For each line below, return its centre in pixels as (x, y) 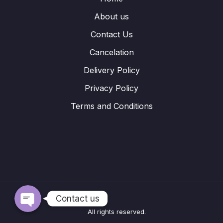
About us (111, 16)
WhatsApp (30, 123)
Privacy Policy (111, 88)
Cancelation (111, 52)
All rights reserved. (116, 212)
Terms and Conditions (111, 106)
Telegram (29, 154)
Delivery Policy (111, 70)
